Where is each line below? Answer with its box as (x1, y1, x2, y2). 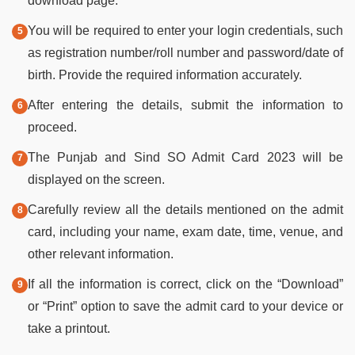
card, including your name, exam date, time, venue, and (28, 224, 343, 239)
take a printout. (28, 321, 110, 335)
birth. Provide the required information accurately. (28, 67, 302, 82)
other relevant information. (28, 246, 174, 261)
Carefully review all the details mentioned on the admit (28, 202, 343, 216)
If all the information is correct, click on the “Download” (28, 277, 343, 291)
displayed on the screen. (28, 172, 165, 186)
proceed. (28, 120, 77, 134)
